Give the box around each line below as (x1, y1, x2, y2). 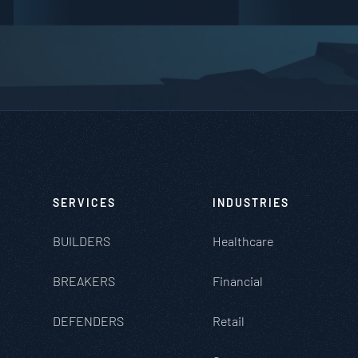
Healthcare (213, 233, 273, 249)
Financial (213, 273, 263, 288)
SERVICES (53, 196, 116, 209)
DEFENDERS (53, 313, 124, 328)
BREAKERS (53, 273, 115, 288)
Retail (213, 313, 245, 328)
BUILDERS (53, 233, 110, 249)
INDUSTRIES (213, 196, 289, 209)
